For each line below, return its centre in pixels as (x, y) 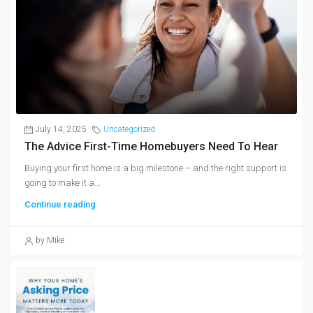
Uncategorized (129, 130)
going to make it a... (63, 183)
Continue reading (60, 205)
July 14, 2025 (61, 130)
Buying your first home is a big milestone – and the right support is (155, 168)
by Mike (50, 241)
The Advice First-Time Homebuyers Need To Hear (151, 147)
